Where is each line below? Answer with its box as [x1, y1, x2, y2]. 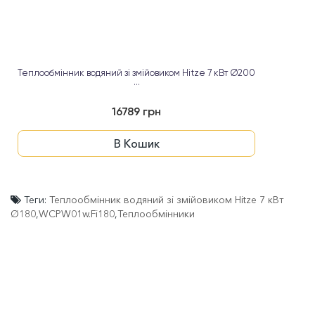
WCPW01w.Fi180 [39, 207, 115, 221]
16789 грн [112, 107, 161, 119]
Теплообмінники [117, 207, 195, 221]
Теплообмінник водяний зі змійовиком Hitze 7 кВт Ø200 [18, 69, 255, 79]
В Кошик [113, 136, 160, 151]
